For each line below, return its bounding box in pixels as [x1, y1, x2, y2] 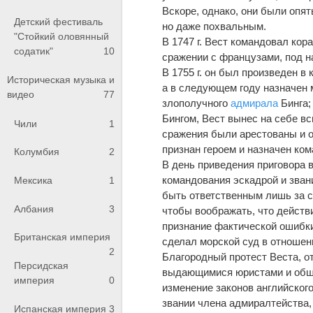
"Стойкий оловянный [14, 30, 109, 42]
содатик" [14, 45, 53, 57]
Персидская [14, 259, 68, 271]
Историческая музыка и [7, 74, 115, 86]
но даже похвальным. [162, 20, 267, 32]
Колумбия [14, 146, 59, 158]
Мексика [14, 174, 52, 186]
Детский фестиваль [14, 15, 103, 27]
